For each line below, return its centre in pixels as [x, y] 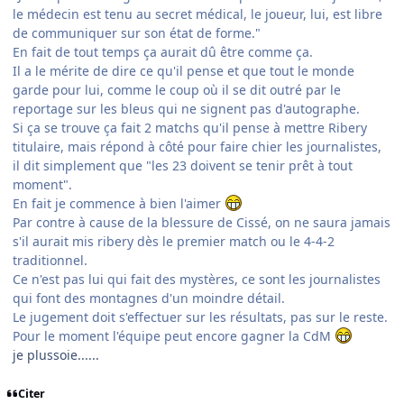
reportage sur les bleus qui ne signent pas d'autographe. [186, 108]
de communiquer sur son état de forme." [137, 32]
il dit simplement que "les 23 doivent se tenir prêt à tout [183, 165]
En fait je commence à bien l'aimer [119, 203]
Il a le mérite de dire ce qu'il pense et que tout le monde [184, 70]
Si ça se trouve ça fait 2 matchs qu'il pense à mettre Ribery [190, 127]
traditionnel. [50, 260]
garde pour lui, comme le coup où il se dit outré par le [177, 89]
